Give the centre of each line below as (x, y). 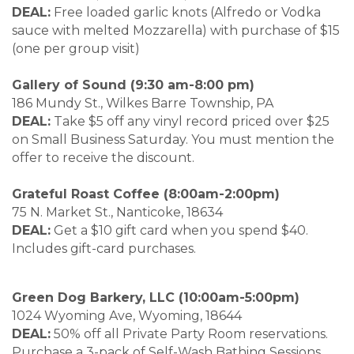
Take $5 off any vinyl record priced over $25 (190, 122)
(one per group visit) (76, 49)
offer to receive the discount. (103, 158)
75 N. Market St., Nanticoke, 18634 (139, 213)
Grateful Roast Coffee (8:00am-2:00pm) (173, 194)
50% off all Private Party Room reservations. (189, 334)
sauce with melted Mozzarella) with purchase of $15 (176, 31)
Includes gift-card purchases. (104, 249)
